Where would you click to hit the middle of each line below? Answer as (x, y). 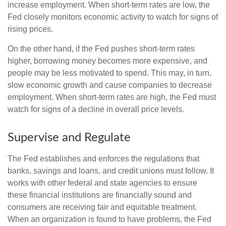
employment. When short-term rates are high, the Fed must (112, 97)
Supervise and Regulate (69, 137)
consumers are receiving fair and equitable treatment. (102, 207)
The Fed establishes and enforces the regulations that (103, 158)
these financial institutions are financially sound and (100, 195)
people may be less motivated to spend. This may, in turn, (109, 73)
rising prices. (30, 29)
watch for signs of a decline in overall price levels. (96, 109)
